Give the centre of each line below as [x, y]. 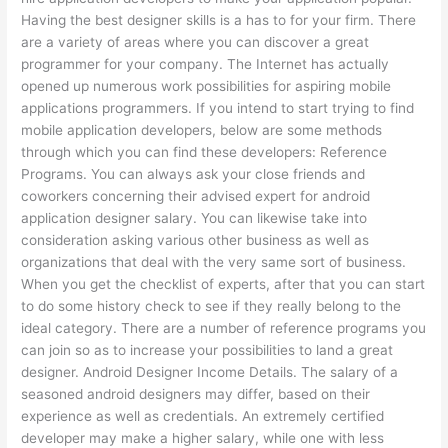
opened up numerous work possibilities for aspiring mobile [206, 86]
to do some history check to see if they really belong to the [211, 306]
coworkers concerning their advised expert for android [196, 196]
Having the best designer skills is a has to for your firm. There [219, 20]
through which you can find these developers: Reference [204, 152]
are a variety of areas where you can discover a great [195, 42]
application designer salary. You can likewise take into [194, 218]
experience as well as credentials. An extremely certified [203, 416]
